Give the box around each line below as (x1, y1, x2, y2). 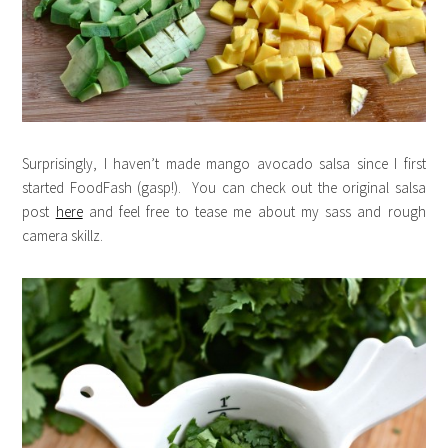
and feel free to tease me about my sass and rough (82, 202, 426, 222)
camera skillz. (22, 226, 104, 246)
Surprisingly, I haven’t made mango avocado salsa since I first (22, 154, 426, 174)
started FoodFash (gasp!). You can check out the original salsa (22, 178, 426, 198)
